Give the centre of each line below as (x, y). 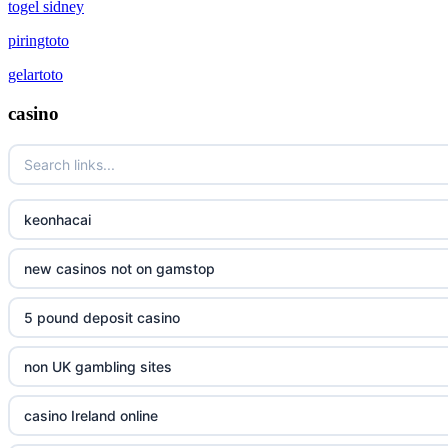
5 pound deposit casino (102, 317)
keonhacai (57, 219)
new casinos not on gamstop (119, 268)
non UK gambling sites (98, 366)
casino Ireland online (91, 415)
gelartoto (35, 75)
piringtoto (38, 41)
